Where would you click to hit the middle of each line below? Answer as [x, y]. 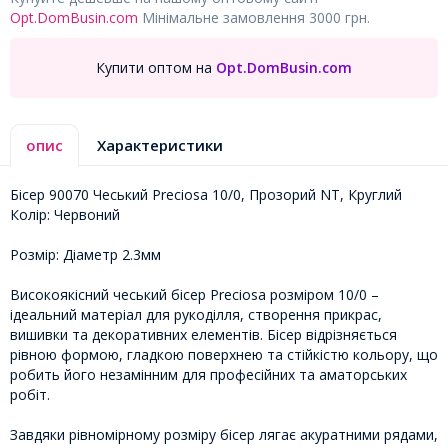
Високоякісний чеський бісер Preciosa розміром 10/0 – [194, 294]
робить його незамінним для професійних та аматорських [208, 374]
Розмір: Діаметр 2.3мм [85, 254]
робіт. [30, 394]
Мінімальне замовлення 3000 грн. [254, 17]
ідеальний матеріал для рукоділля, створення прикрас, [196, 314]
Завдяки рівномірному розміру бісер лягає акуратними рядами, [224, 434]
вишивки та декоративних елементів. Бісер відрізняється [203, 334]
